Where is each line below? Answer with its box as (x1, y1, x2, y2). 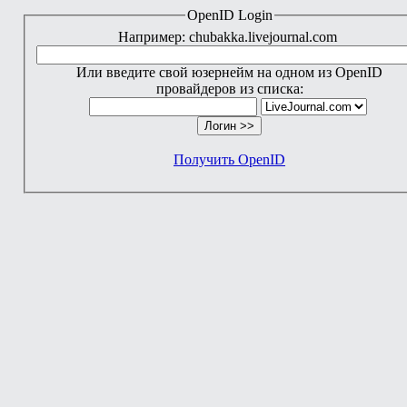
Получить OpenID (174, 151, 285, 167)
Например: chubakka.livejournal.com (118, 28, 341, 45)
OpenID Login (186, 7, 273, 23)
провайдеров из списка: (155, 80, 303, 96)
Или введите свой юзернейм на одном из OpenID (76, 64, 382, 80)
